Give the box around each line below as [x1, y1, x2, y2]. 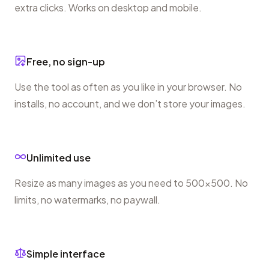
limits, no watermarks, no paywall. [14, 193, 160, 206]
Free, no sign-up [26, 55, 105, 68]
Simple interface [26, 247, 105, 260]
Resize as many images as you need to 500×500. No [14, 176, 248, 189]
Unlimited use [26, 151, 91, 164]
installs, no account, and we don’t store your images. [14, 97, 246, 110]
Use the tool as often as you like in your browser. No [14, 80, 242, 93]
